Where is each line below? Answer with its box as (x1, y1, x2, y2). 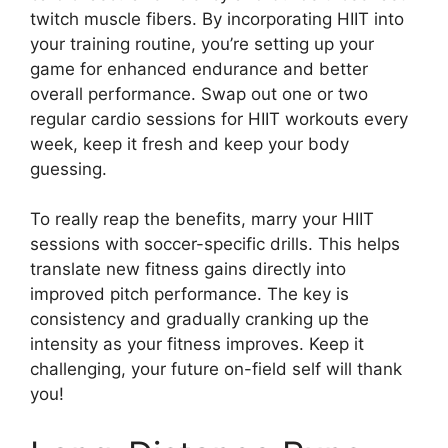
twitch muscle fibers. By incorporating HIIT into (30, 8, 404, 29)
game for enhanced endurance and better (30, 58, 368, 79)
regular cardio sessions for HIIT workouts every (30, 108, 408, 129)
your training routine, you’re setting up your (30, 33, 374, 54)
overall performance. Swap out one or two (30, 83, 368, 104)
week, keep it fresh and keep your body (30, 133, 349, 154)
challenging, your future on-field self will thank (30, 359, 402, 380)
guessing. (30, 158, 107, 179)
